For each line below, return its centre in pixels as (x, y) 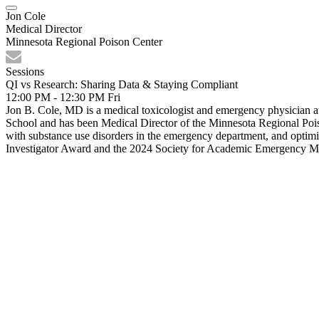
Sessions (25, 72)
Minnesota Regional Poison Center (84, 42)
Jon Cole (26, 16)
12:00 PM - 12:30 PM (57, 97)
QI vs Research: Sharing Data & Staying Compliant (122, 84)
